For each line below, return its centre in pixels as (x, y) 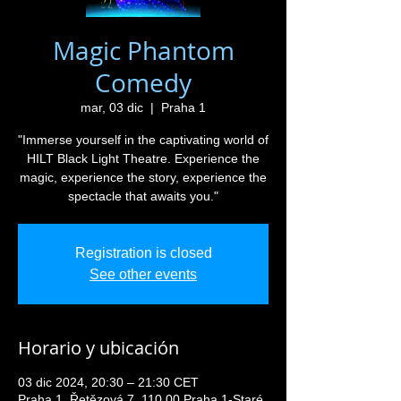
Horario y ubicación (98, 347)
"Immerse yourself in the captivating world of (143, 139)
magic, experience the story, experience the (143, 177)
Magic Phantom (143, 50)
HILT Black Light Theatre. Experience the (143, 158)
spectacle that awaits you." (143, 196)
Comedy (143, 82)
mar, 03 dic (112, 107)
